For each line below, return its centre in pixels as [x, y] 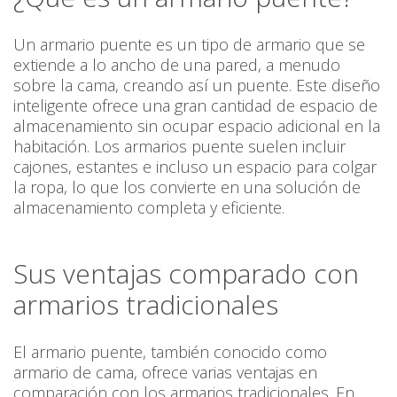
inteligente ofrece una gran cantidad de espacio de [195, 106]
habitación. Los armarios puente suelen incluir [179, 147]
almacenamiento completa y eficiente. [149, 208]
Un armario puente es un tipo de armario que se [189, 45]
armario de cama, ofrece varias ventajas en [165, 373]
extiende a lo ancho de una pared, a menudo [177, 65]
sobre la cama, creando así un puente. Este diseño [197, 86]
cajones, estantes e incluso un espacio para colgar [195, 167]
